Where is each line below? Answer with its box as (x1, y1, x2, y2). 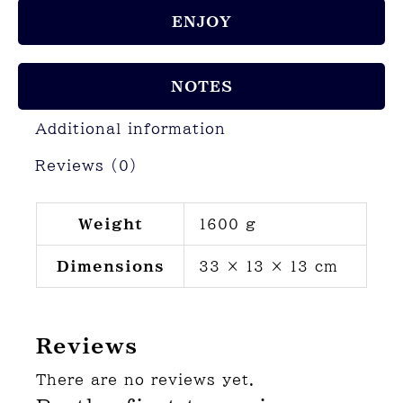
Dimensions (56, 259, 165, 274)
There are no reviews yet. (36, 372, 255, 388)
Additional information (35, 121, 227, 136)
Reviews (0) (35, 158, 139, 174)
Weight (77, 217, 143, 232)
